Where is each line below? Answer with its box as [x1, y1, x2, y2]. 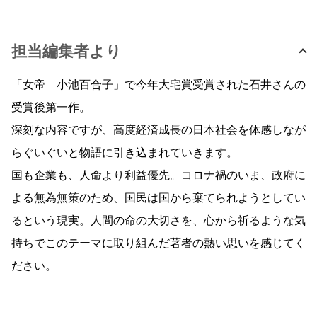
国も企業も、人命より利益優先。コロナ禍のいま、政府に [11, 170, 306, 182]
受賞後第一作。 [11, 102, 91, 114]
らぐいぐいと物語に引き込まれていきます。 [11, 147, 238, 159]
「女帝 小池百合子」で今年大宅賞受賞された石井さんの [11, 79, 306, 91]
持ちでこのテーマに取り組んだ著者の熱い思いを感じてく [11, 238, 306, 250]
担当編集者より [11, 44, 122, 60]
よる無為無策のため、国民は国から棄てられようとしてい [11, 192, 306, 204]
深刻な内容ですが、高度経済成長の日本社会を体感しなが [11, 125, 306, 137]
